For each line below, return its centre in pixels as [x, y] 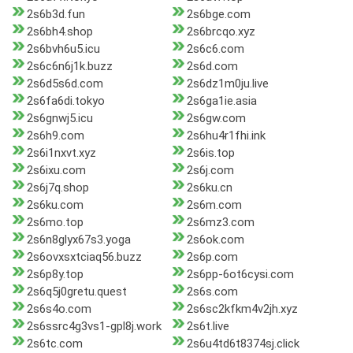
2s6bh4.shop [60, 32]
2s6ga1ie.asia [221, 101]
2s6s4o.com [59, 309]
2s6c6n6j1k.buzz [70, 67]
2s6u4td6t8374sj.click [243, 344]
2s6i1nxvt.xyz [61, 153]
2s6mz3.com [220, 223]
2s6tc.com [55, 344]
